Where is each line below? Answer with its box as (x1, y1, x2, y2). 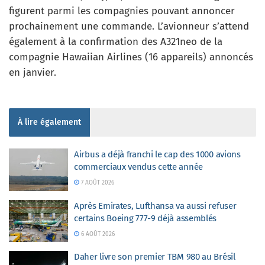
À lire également (18, 117, 81, 127)
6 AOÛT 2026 (79, 230, 115, 238)
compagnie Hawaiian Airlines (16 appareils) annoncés (9, 51, 253, 63)
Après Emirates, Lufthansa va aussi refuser (74, 200, 237, 211)
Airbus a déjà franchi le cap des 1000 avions (74, 149, 241, 160)
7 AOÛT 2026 (79, 179, 114, 186)
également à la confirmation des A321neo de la (9, 35, 222, 48)
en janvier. (9, 66, 56, 79)
